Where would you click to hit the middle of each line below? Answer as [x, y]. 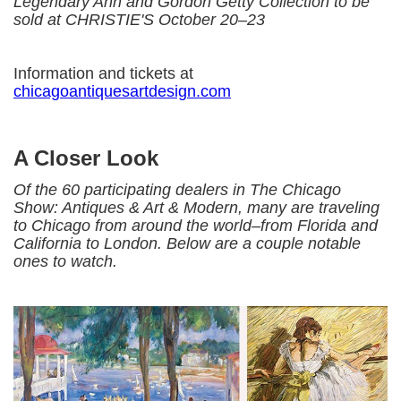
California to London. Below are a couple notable [187, 243]
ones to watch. [68, 261]
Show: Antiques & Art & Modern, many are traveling [196, 207]
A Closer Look [86, 158]
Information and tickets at [103, 73]
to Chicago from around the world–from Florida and [196, 225]
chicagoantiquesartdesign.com [122, 91]
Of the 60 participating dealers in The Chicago [177, 189]
